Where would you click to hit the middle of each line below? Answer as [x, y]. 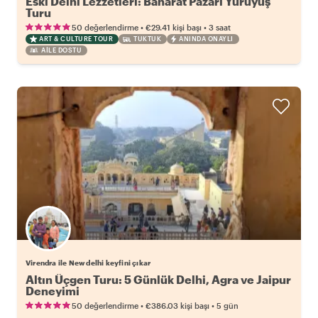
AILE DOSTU [61, 50]
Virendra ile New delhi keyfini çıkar [88, 263]
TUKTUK [147, 39]
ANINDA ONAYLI [206, 39]
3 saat [220, 28]
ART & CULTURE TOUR [76, 39]
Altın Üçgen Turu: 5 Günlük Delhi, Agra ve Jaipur [158, 280]
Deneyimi [53, 291]
